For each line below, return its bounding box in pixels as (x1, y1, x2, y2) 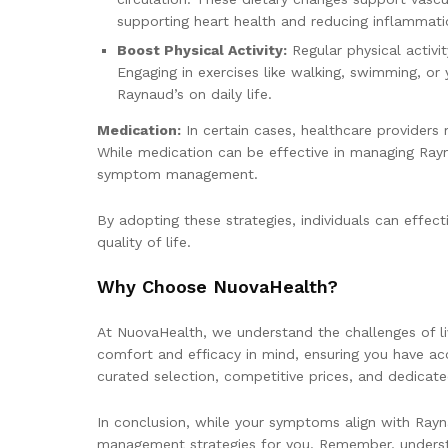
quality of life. (97, 233, 191, 250)
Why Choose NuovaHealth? (97, 276, 338, 298)
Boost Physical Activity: (117, 41, 287, 58)
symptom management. (97, 165, 258, 182)
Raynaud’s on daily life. (117, 85, 272, 102)
